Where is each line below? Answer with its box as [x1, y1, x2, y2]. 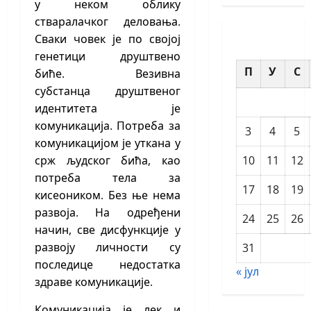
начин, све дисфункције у [35, 222, 180, 238]
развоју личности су [35, 239, 180, 255]
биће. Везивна [35, 66, 180, 82]
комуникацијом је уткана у [35, 135, 180, 151]
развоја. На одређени [35, 205, 180, 221]
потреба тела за [35, 170, 180, 186]
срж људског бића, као [35, 153, 180, 169]
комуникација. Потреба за [35, 118, 180, 134]
